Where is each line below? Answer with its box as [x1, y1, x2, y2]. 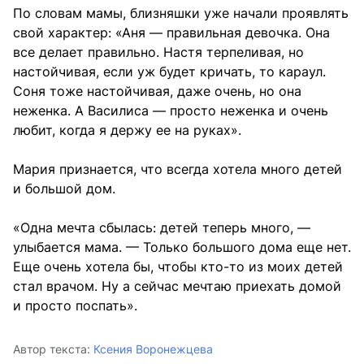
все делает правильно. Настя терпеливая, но [13, 43, 304, 60]
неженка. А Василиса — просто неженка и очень [13, 102, 328, 119]
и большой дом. [13, 180, 115, 197]
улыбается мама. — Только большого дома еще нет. [13, 238, 351, 255]
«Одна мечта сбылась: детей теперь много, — [13, 219, 310, 236]
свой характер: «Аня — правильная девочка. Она [13, 24, 330, 41]
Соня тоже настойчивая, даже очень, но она [13, 82, 301, 99]
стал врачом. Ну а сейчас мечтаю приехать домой [13, 277, 341, 294]
